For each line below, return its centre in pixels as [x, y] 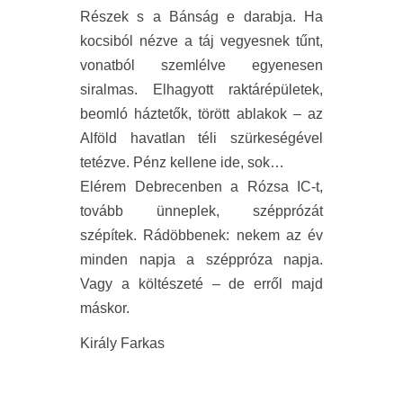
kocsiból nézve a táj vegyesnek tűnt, [201, 41]
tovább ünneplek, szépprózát [201, 211]
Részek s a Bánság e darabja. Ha [201, 17]
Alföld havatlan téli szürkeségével [201, 139]
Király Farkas [122, 344]
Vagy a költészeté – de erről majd [201, 284]
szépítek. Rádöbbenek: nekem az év [201, 236]
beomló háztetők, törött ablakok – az [201, 114]
